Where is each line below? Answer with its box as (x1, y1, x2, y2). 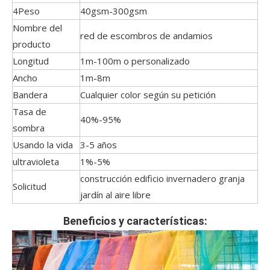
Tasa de (13, 105, 46, 118)
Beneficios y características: (63, 215, 207, 227)
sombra (13, 122, 45, 134)
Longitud (13, 55, 49, 67)
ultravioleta (13, 155, 59, 168)
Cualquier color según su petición (80, 89, 216, 101)
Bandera (13, 89, 48, 101)
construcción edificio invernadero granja (80, 172, 245, 184)
